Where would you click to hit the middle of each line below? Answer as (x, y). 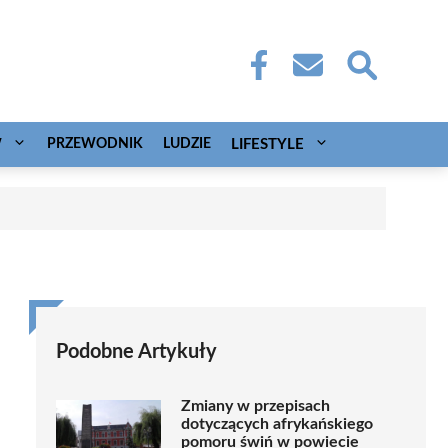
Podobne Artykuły (136, 351)
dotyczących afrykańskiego (277, 423)
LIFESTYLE (267, 144)
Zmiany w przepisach (255, 405)
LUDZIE (187, 143)
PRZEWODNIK (95, 143)
